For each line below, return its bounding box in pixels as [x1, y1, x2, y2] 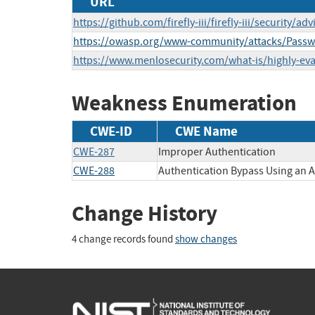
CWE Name [175, 122, 238, 140]
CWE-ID [90, 122, 132, 140]
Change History [72, 198, 217, 228]
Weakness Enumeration [72, 89, 297, 118]
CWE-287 [73, 144, 115, 159]
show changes [175, 233, 237, 247]
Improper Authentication [158, 144, 276, 159]
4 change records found [72, 233, 175, 247]
